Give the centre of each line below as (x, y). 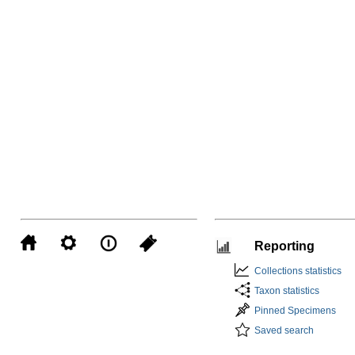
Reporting (284, 246)
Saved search (284, 331)
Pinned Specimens (295, 311)
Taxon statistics (286, 291)
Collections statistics (298, 271)
